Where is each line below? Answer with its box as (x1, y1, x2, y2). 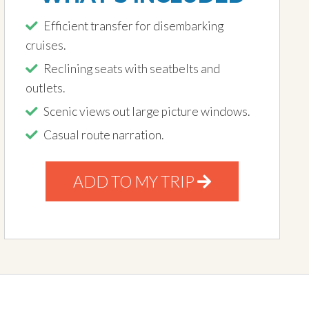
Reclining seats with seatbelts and (43, 61, 220, 76)
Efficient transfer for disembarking (43, 19, 223, 33)
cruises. (26, 38, 66, 52)
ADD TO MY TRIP (73, 172, 197, 191)
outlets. (26, 81, 65, 95)
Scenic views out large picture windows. (43, 104, 250, 119)
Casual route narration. (43, 128, 163, 142)
